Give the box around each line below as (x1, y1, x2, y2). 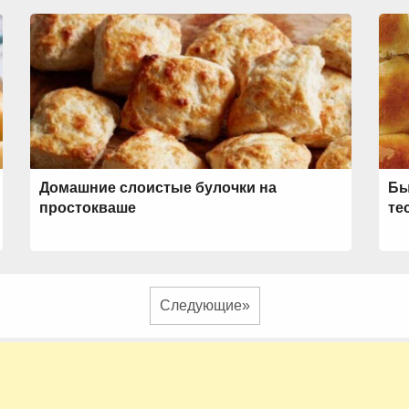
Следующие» (159, 298, 250, 313)
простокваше (38, 200, 136, 215)
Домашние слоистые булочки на (38, 180, 277, 195)
